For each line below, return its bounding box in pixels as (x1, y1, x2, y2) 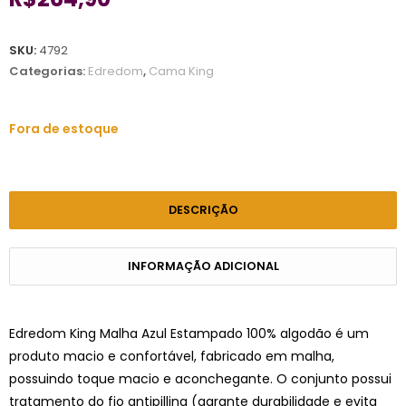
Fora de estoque (9, 119, 119, 138)
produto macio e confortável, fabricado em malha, (9, 346, 334, 365)
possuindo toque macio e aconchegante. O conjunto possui (9, 369, 391, 388)
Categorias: (9, 62, 88, 80)
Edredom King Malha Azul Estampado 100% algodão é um (9, 324, 369, 343)
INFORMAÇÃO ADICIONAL (127, 257, 279, 274)
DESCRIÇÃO (168, 201, 238, 217)
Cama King (149, 62, 214, 80)
